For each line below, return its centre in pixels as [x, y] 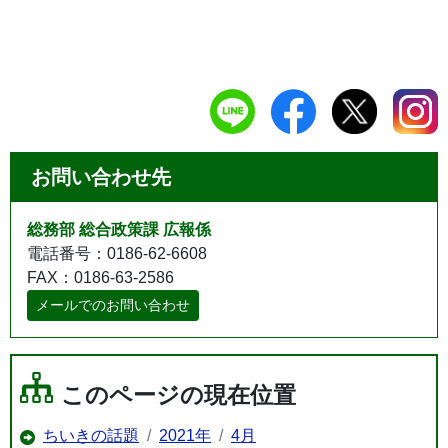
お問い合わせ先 [101, 176]
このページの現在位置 [178, 394]
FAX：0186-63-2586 [100, 277]
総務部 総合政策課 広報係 [119, 229]
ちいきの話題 [91, 435]
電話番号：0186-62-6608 [117, 253]
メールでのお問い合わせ [113, 304]
